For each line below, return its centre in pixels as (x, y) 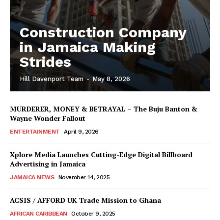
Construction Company (103, 32)
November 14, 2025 (84, 177)
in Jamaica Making (88, 47)
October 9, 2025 (93, 213)
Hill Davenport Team (52, 79)
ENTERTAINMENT (35, 131)
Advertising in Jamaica (48, 164)
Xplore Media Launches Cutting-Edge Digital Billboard (101, 154)
